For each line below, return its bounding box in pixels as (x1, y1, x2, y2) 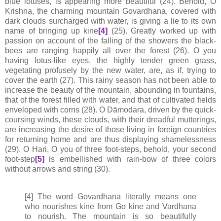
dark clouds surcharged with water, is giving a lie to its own (5, 16, 216, 25)
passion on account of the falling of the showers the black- (5, 36, 216, 45)
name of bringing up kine (5, 26, 99, 35)
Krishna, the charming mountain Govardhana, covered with (5, 6, 216, 15)
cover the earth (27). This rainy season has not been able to (5, 75, 216, 84)
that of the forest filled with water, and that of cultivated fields (5, 95, 216, 104)
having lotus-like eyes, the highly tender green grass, (5, 56, 216, 65)
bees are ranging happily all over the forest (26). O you (5, 46, 216, 55)
